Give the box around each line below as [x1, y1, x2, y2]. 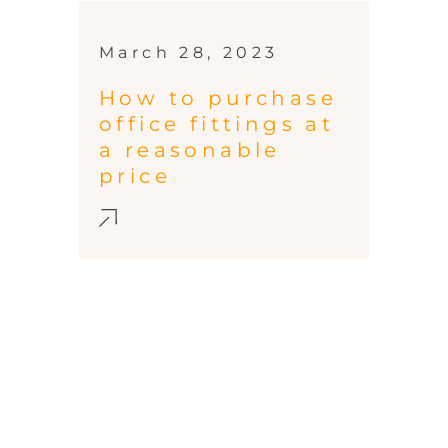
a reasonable [99, 138, 281, 163]
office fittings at [99, 112, 335, 137]
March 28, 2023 [99, 43, 279, 63]
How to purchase [99, 86, 337, 111]
